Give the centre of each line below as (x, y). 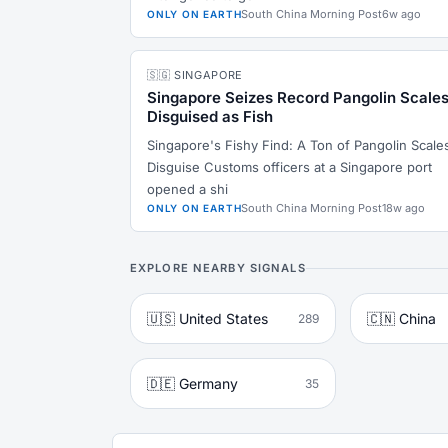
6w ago (402, 14)
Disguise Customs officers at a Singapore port (289, 167)
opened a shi (187, 189)
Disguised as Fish (210, 116)
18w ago (404, 208)
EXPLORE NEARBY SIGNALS (218, 268)
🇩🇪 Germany (192, 383)
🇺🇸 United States (207, 318)
